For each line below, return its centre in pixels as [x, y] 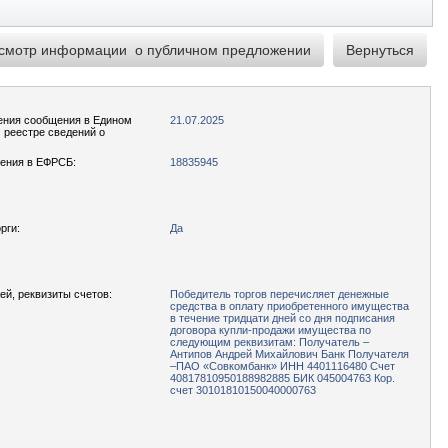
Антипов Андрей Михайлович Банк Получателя [289, 354]
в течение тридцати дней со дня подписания [282, 318]
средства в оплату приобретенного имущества [289, 306]
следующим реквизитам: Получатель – [269, 342]
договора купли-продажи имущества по [270, 330]
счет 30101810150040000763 [243, 390]
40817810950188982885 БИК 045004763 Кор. [282, 378]
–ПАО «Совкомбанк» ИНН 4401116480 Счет [282, 366]
